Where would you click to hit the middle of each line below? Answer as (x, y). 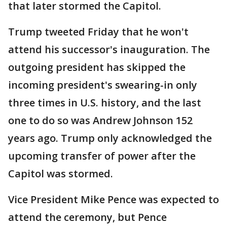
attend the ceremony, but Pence (87, 217)
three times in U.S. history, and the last (105, 103)
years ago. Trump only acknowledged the (110, 138)
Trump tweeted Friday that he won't (98, 32)
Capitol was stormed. (61, 174)
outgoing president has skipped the (97, 67)
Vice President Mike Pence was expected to (113, 199)
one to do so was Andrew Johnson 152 (100, 120)
